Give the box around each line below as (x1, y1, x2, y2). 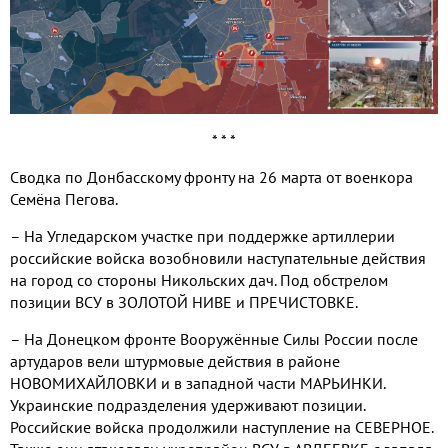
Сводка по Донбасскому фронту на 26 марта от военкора (10, 167, 413, 188)
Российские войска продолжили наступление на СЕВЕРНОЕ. (10, 417, 433, 438)
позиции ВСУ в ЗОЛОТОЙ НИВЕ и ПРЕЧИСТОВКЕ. (10, 292, 358, 313)
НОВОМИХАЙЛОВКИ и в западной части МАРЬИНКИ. (10, 373, 385, 394)
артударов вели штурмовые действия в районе (10, 351, 340, 372)
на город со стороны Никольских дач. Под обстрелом (10, 270, 388, 291)
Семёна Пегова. (10, 189, 118, 210)
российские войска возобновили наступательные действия (10, 248, 426, 269)
